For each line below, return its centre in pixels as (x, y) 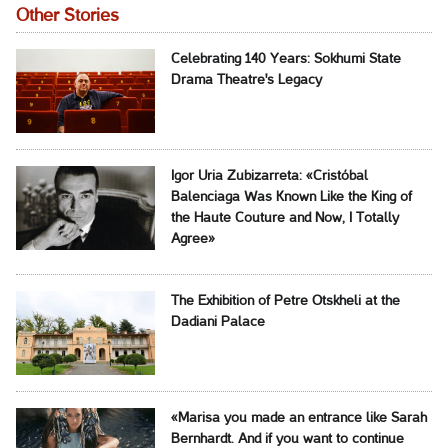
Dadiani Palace (217, 323)
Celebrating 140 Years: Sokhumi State (285, 60)
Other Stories (67, 16)
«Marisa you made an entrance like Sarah (298, 419)
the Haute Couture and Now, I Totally (284, 219)
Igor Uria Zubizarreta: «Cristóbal (269, 177)
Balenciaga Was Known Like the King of (291, 198)
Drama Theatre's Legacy (246, 81)
